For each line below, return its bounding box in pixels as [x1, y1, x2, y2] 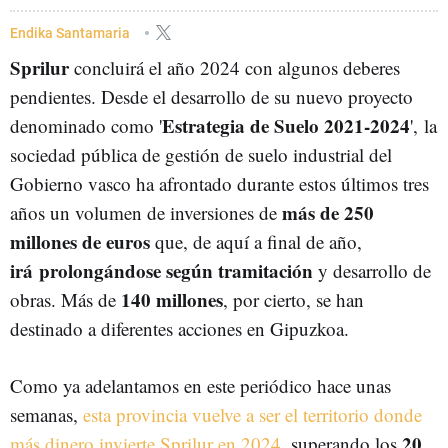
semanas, [10, 402, 83, 427]
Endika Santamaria [10, 24, 133, 41]
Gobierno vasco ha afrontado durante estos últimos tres [10, 171, 429, 196]
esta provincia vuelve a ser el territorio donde [83, 402, 422, 427]
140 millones [121, 286, 223, 313]
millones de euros [10, 228, 150, 255]
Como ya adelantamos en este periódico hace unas [10, 373, 391, 398]
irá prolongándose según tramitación [10, 257, 313, 284]
